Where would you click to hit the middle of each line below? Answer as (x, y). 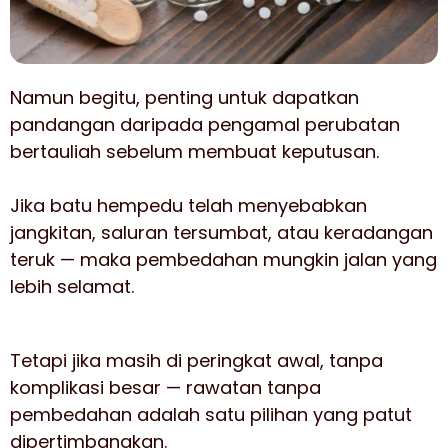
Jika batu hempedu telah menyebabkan (188, 205)
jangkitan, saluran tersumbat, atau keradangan (221, 232)
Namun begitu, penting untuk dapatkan (184, 97)
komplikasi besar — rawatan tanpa (165, 387)
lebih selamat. (72, 286)
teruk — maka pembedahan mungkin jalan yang (223, 259)
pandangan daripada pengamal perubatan (205, 124)
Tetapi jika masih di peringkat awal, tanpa (196, 360)
